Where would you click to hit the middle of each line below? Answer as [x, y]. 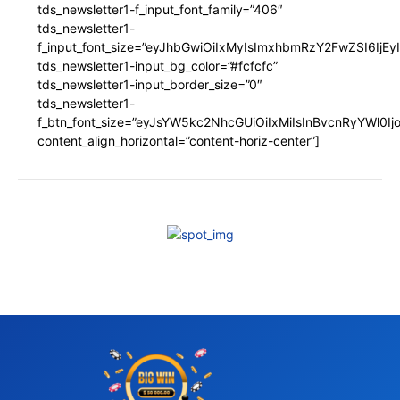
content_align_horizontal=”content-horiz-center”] [179, 141]
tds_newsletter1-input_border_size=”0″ [150, 85]
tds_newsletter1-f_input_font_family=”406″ [160, 10]
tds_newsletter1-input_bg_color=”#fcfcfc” [158, 66]
